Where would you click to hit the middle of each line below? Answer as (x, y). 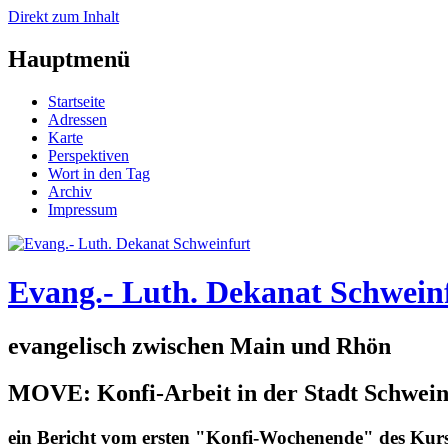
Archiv (70, 191)
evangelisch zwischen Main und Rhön (199, 345)
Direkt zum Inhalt (63, 16)
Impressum (82, 209)
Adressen (77, 119)
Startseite (76, 101)
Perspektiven (88, 155)
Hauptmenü (69, 58)
